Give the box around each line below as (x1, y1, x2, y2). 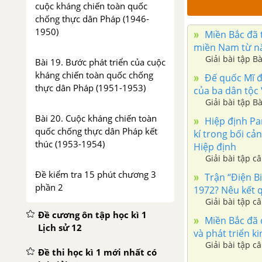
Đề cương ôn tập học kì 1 (38, 209, 147, 220)
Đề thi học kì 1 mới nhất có (38, 246, 157, 258)
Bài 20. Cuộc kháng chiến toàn (35, 112, 157, 124)
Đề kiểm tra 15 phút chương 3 (35, 168, 156, 180)
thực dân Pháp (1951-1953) (35, 82, 146, 94)
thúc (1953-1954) (35, 138, 105, 150)
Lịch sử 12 (38, 222, 82, 233)
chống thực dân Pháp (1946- (35, 13, 149, 25)
